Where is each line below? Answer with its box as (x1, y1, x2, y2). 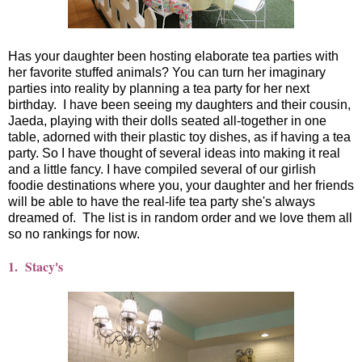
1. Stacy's (8, 256, 67, 276)
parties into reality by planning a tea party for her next (8, 81, 309, 95)
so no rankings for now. (8, 226, 140, 241)
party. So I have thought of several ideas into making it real (8, 145, 340, 160)
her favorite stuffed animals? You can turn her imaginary (8, 65, 326, 79)
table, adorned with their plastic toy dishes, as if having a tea (8, 129, 351, 144)
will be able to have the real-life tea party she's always (8, 194, 315, 208)
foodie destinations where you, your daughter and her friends (8, 178, 354, 192)
